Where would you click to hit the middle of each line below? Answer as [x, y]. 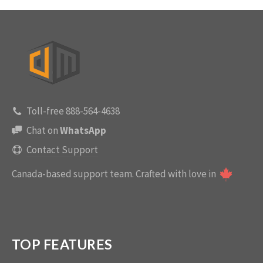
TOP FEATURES [62, 244]
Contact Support [62, 150]
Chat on [43, 130]
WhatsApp [83, 130]
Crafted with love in [176, 174]
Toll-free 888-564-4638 [73, 111]
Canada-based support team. [73, 174]
